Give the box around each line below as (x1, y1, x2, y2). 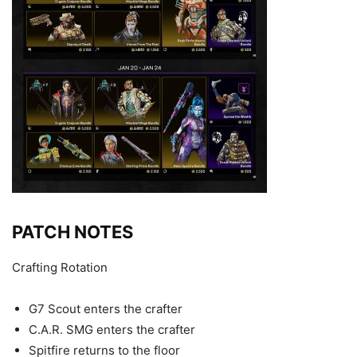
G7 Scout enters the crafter (29, 301, 182, 316)
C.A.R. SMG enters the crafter (29, 322, 195, 337)
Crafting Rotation (12, 260, 108, 275)
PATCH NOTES (12, 222, 133, 242)
